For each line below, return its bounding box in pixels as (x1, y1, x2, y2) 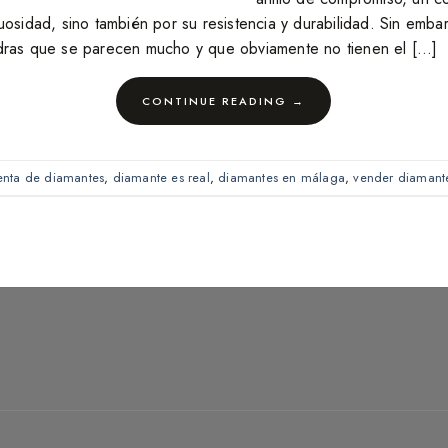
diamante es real (112, 167, 210, 187)
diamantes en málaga (218, 167, 346, 187)
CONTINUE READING (142, 93, 293, 110)
